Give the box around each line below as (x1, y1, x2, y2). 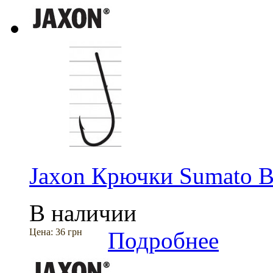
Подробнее (108, 227, 219, 253)
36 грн (55, 226, 82, 237)
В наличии (29, 199, 136, 226)
